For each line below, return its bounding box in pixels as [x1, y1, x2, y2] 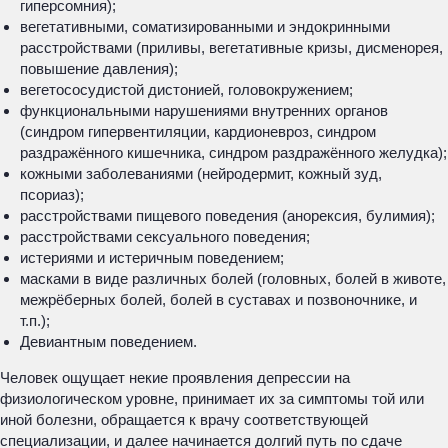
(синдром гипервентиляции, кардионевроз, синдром [20, 123, 376, 140]
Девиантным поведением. [20, 333, 197, 350]
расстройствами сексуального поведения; [20, 228, 310, 245]
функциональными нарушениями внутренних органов [20, 102, 388, 119]
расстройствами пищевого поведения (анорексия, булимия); [20, 207, 435, 224]
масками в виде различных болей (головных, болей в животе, [20, 270, 446, 287]
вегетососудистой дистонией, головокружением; [20, 81, 353, 98]
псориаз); [20, 186, 84, 203]
